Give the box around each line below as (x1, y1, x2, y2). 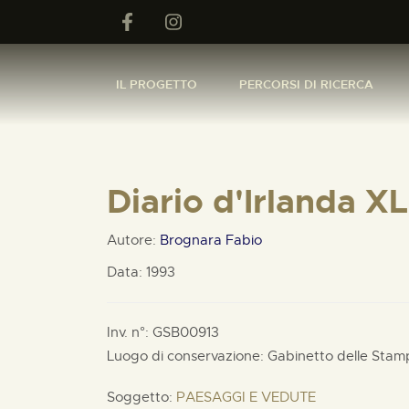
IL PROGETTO (116, 76, 197, 92)
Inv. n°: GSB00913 (107, 324, 219, 341)
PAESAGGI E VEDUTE (176, 389, 316, 405)
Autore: (107, 232, 160, 248)
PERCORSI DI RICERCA (239, 76, 373, 92)
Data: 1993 (107, 264, 175, 280)
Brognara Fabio (160, 232, 262, 248)
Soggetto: (107, 389, 176, 405)
